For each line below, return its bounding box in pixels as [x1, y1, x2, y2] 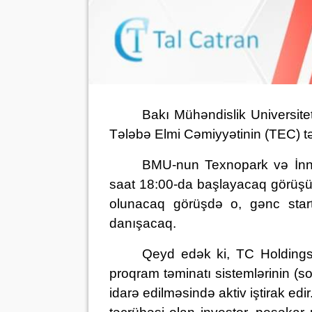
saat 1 [109, 177, 147, 192]
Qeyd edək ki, [142, 247, 236, 261]
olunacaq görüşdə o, [109, 196, 251, 211]
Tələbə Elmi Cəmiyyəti [109, 127, 243, 141]
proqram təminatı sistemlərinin [109, 266, 290, 281]
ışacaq [132, 216, 173, 231]
